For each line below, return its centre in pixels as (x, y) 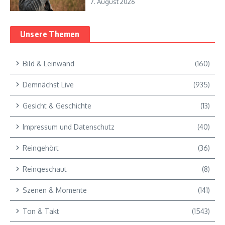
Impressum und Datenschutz (69, 127)
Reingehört (41, 148)
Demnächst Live (48, 84)
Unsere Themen (50, 34)
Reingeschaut (45, 169)
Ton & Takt (41, 211)
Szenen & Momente (55, 190)
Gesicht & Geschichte (57, 105)
